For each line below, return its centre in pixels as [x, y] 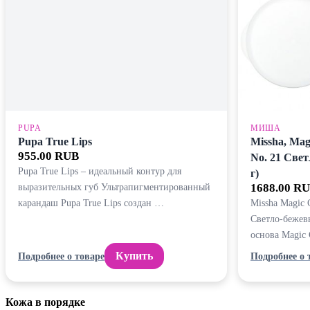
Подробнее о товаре [61, 256]
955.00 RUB [48, 156]
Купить [134, 256]
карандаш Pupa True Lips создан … [91, 203]
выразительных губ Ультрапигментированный [114, 187]
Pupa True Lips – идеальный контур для [100, 171]
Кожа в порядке [45, 302]
